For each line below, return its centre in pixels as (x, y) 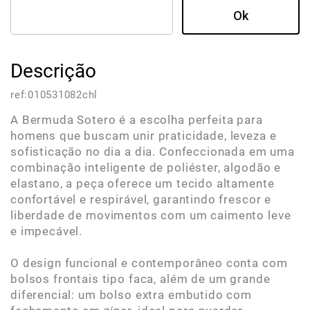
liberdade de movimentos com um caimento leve (151, 215)
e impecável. (47, 231)
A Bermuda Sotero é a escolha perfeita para (137, 120)
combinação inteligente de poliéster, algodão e (146, 167)
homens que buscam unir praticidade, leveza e (144, 136)
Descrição (53, 71)
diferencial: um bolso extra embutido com (131, 295)
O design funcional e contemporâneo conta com (149, 263)
